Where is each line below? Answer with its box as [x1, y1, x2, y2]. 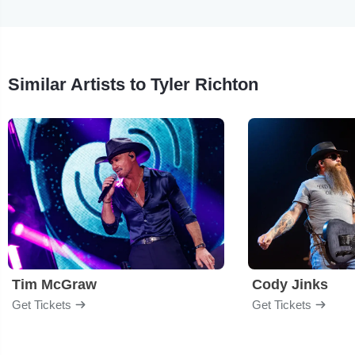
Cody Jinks [252, 276, 328, 292]
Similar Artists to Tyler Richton [8, 74, 258, 94]
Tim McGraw [12, 276, 97, 292]
